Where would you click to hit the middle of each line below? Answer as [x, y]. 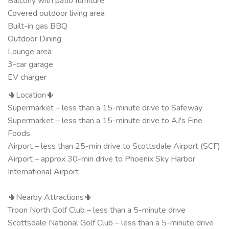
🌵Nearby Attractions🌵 [50, 197]
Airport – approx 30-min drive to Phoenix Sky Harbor [101, 159]
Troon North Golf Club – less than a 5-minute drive [97, 210]
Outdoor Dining [35, 39]
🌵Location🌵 [31, 95]
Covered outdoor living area [56, 13]
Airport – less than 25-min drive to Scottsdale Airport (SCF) [114, 146]
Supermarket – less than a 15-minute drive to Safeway [105, 108]
